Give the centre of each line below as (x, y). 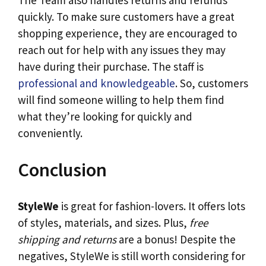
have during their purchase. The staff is (111, 67)
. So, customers (212, 83)
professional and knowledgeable (96, 83)
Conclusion (62, 170)
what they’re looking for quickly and (105, 117)
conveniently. (50, 133)
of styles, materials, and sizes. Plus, (104, 223)
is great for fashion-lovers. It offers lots (152, 206)
